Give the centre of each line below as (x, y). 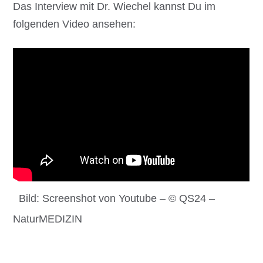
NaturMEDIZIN (48, 219)
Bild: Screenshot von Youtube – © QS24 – (117, 198)
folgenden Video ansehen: (75, 24)
